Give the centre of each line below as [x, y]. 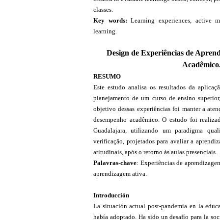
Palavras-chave [115, 163]
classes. [103, 9]
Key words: [112, 20]
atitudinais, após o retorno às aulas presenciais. [155, 152]
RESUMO [107, 76]
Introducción [111, 195]
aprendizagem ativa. [120, 173]
